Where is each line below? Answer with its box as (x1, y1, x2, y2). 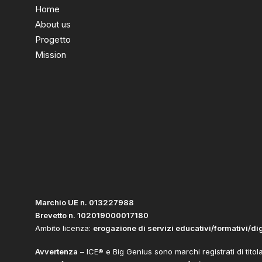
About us (35, 19, 71, 30)
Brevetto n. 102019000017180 (35, 211, 149, 220)
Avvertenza (35, 247, 78, 256)
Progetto (35, 34, 71, 45)
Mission (35, 49, 66, 60)
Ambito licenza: (35, 223, 93, 233)
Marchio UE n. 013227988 (35, 198, 134, 207)
